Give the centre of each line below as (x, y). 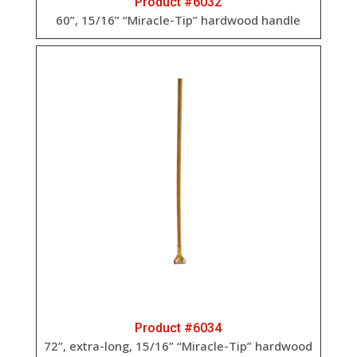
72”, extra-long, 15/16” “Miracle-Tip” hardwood (178, 346)
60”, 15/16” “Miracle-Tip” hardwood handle (178, 20)
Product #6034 (178, 328)
